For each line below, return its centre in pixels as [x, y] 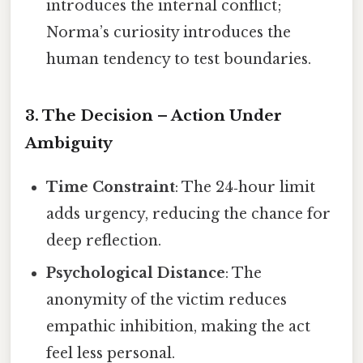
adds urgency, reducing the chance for [189, 214]
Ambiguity [69, 143]
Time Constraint [111, 188]
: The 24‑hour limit [246, 188]
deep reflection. [104, 241]
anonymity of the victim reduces [167, 300]
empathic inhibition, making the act [179, 327]
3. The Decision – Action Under [154, 116]
